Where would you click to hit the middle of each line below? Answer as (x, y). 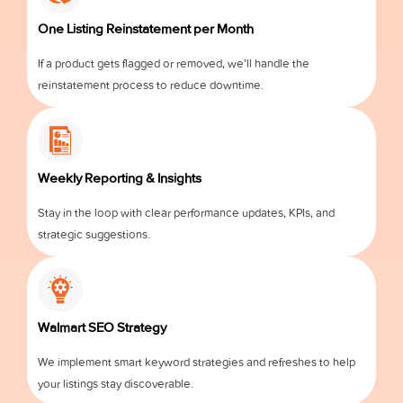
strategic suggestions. (94, 234)
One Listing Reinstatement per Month (146, 28)
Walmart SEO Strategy (102, 327)
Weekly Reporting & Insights (120, 178)
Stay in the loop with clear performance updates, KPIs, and (186, 212)
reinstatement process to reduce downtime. (151, 85)
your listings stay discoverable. (116, 383)
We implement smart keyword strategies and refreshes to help (197, 362)
